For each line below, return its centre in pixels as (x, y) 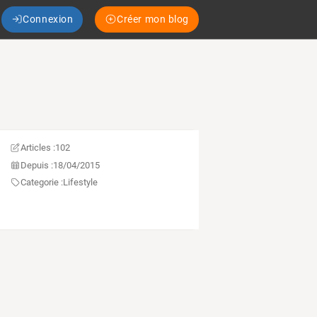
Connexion (48, 19)
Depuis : (36, 165)
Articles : (38, 148)
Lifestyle (80, 183)
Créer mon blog (153, 19)
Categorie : (41, 183)
